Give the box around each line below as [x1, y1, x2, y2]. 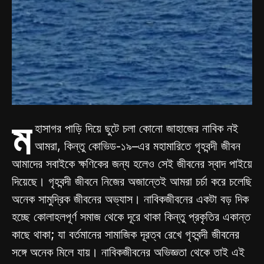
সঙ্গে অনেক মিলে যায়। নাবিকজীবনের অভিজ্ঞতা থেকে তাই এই [12, 245, 245, 260]
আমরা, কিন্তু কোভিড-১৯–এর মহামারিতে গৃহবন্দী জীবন [35, 139, 240, 154]
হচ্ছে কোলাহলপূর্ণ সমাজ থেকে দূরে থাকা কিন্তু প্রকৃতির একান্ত [12, 210, 250, 225]
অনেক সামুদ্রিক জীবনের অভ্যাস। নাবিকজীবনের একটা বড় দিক [12, 192, 249, 207]
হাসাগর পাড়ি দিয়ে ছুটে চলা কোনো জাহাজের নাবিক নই [35, 121, 238, 136]
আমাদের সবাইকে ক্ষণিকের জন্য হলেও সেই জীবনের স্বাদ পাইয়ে [12, 157, 252, 171]
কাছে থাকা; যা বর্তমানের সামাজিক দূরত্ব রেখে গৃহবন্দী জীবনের [12, 227, 239, 242]
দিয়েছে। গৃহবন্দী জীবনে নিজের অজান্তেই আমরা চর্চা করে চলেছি [12, 174, 252, 189]
